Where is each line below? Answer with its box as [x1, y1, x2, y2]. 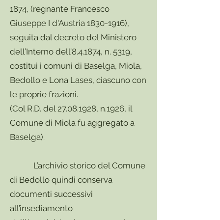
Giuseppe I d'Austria [10, 18, 87, 28]
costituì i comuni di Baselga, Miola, [10, 61, 142, 71]
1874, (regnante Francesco [10, 4, 110, 14]
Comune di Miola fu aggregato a [10, 118, 135, 128]
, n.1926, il [96, 104, 132, 113]
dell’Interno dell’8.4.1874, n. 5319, [10, 47, 132, 56]
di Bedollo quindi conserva [10, 175, 112, 185]
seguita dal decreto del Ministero [10, 32, 137, 42]
